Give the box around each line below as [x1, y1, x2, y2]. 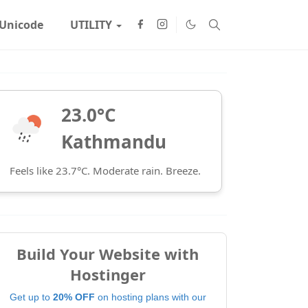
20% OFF [52, 291, 95, 302]
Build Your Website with [16, 243, 199, 264]
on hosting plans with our [94, 291, 206, 302]
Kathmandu [61, 129, 166, 154]
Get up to [9, 291, 53, 302]
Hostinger [69, 264, 146, 285]
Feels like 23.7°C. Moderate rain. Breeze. [10, 164, 201, 177]
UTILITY [69, 17, 112, 32]
